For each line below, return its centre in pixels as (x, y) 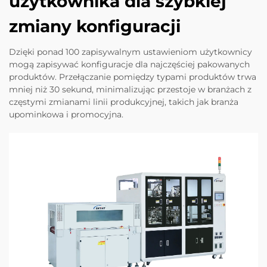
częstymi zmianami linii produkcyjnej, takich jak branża (124, 102)
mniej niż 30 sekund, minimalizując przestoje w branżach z (130, 89)
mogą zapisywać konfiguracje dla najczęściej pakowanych (129, 64)
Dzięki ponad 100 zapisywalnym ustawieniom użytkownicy (131, 52)
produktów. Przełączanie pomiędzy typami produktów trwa (133, 77)
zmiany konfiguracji (95, 26)
